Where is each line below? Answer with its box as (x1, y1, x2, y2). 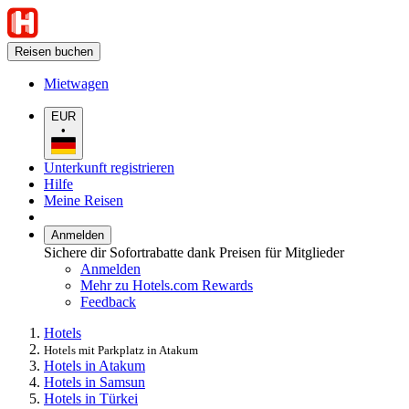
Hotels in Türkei (44, 390, 138, 406)
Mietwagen (44, 76, 109, 91)
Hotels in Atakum (44, 357, 145, 373)
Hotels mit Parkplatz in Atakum (44, 342, 198, 357)
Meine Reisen (44, 192, 123, 208)
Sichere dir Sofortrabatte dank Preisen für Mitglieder (44, 244, 344, 260)
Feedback (80, 293, 136, 309)
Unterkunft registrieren (44, 159, 174, 175)
